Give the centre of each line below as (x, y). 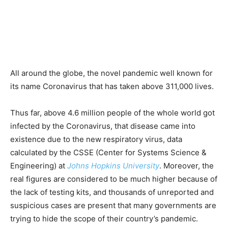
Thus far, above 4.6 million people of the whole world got (112, 112)
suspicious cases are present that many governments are (113, 205)
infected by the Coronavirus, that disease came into (103, 126)
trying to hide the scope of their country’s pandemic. (104, 218)
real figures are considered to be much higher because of (114, 179)
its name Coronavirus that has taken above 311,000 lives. (112, 86)
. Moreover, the (187, 165)
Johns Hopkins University (113, 165)
